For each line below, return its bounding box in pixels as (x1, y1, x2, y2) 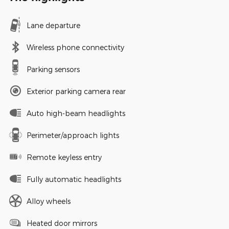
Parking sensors (27, 64, 80, 74)
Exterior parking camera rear (27, 86, 126, 96)
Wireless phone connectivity (27, 42, 124, 52)
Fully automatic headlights (27, 174, 121, 184)
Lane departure (27, 20, 80, 30)
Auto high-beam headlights (27, 108, 125, 118)
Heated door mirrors (27, 218, 97, 227)
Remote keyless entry (27, 152, 102, 162)
